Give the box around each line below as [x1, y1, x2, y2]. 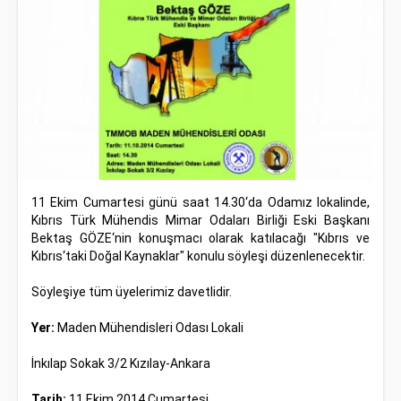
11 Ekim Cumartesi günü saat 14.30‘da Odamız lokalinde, [31, 195, 370, 209]
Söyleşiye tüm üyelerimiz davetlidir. [31, 285, 232, 299]
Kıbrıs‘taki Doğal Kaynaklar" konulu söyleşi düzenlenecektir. [31, 249, 365, 263]
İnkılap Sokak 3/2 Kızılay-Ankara [31, 356, 210, 371]
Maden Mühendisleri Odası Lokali [55, 320, 243, 335]
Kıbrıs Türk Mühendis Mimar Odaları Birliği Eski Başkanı [31, 213, 370, 227]
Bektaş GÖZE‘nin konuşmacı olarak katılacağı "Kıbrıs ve [31, 231, 370, 245]
